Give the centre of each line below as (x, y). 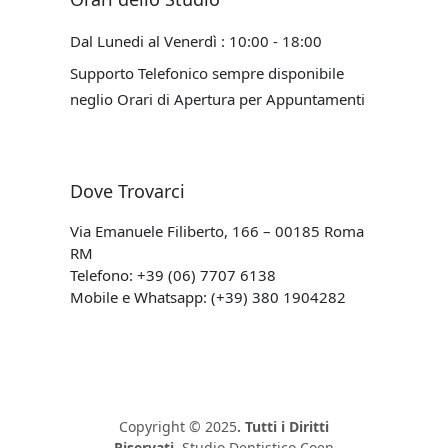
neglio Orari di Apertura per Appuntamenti (217, 98)
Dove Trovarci (127, 190)
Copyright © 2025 (178, 426)
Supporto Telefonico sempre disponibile (207, 72)
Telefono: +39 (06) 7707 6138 (173, 274)
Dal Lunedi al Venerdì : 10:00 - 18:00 (196, 40)
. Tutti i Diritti (283, 426)
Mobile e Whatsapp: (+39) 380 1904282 (208, 296)
